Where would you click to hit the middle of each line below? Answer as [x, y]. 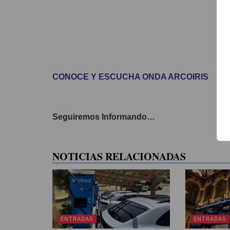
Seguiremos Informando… [104, 117]
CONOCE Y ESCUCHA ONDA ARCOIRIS [130, 77]
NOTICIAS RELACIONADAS [119, 156]
